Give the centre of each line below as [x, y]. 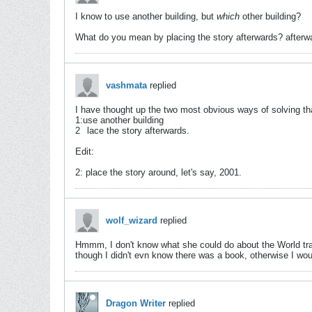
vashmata [126, 85]
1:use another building [119, 120]
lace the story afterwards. [138, 131]
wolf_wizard [132, 220]
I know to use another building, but [146, 16]
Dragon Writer [136, 303]
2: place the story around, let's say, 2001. [158, 172]
